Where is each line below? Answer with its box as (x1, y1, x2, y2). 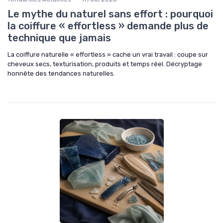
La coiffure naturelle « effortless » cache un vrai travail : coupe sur (7, 50, 208, 58)
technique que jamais (7, 31, 111, 44)
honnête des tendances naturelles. (7, 69, 115, 77)
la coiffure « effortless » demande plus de (7, 19, 209, 32)
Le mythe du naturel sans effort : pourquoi (7, 7, 213, 20)
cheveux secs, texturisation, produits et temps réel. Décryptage (7, 60, 202, 68)
